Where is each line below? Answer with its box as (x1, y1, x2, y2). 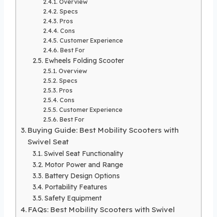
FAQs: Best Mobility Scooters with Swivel (28, 204, 175, 214)
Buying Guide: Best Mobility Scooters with (28, 125, 179, 135)
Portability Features (44, 182, 107, 191)
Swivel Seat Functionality (44, 149, 123, 157)
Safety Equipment (44, 193, 102, 202)
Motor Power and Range (44, 160, 123, 169)
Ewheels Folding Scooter (44, 56, 124, 64)
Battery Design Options (44, 171, 120, 180)
